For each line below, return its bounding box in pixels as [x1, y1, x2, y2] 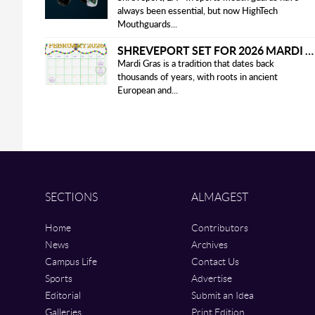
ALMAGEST [191, 190, 249, 204]
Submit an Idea [191, 289, 255, 302]
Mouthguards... [117, 20, 177, 30]
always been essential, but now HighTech [117, 6, 278, 16]
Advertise [191, 272, 233, 285]
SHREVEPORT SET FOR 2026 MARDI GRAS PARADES [305, 43, 314, 57]
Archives [191, 238, 229, 251]
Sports [45, 272, 72, 285]
